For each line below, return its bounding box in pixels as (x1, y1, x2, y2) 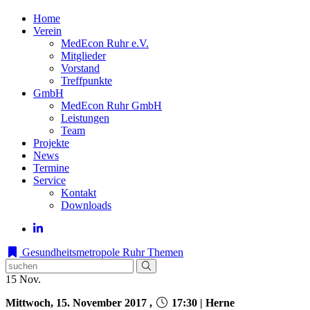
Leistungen (61, 112, 109, 124)
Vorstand (61, 62, 100, 74)
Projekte (33, 137, 69, 149)
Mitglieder (61, 50, 106, 62)
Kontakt (61, 187, 96, 199)
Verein (33, 25, 62, 37)
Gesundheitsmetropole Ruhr (19, 246, 145, 258)
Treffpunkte (61, 75, 112, 86)
